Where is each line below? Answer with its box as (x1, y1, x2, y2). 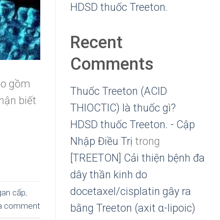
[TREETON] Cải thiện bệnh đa (70, 152, 205, 165)
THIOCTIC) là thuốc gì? (70, 102, 176, 114)
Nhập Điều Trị (70, 135, 133, 148)
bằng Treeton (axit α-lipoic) (70, 202, 195, 215)
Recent (70, 32, 123, 52)
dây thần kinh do (70, 168, 147, 181)
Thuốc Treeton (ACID (70, 85, 167, 98)
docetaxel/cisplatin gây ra (70, 185, 191, 198)
